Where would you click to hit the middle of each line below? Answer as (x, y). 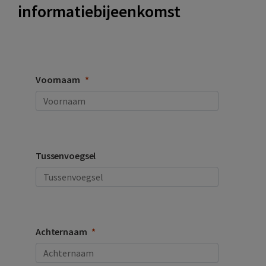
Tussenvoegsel (66, 156)
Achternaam (61, 232)
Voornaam (58, 80)
